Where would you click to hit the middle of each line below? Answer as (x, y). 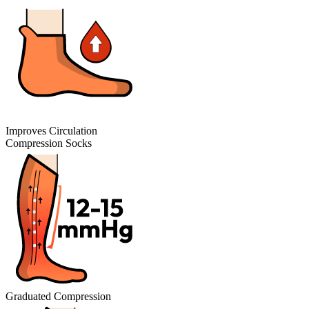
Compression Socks (49, 143)
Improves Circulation (51, 130)
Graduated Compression (58, 296)
